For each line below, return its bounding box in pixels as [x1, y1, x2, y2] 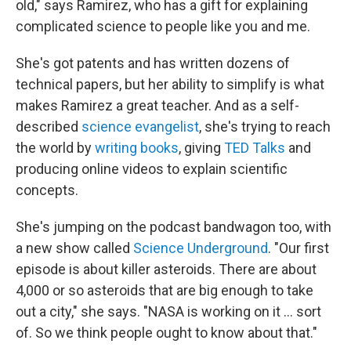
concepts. [16, 182, 78, 199]
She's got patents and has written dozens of [16, 55, 290, 72]
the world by [16, 139, 95, 157]
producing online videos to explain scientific [16, 161, 288, 178]
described [16, 118, 81, 136]
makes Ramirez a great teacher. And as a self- [16, 97, 299, 114]
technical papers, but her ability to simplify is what [16, 76, 324, 93]
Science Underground [133, 240, 268, 257]
